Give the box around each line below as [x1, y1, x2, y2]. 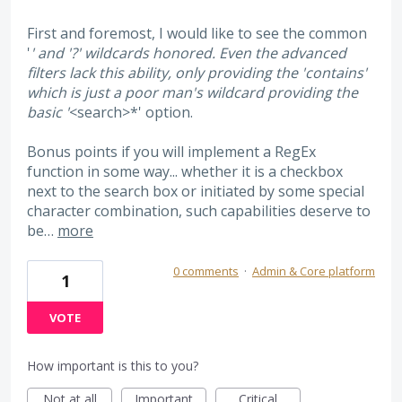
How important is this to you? [27, 357, 198, 375]
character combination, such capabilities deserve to [27, 201, 371, 222]
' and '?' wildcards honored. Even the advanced [31, 42, 346, 63]
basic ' [27, 101, 69, 122]
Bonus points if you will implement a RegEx [27, 142, 316, 162]
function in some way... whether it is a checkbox [27, 162, 343, 182]
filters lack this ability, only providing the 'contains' [27, 62, 367, 83]
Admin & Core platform [252, 263, 375, 280]
